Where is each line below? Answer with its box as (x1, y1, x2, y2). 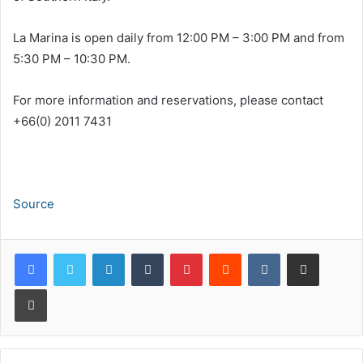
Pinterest (202, 246, 248, 259)
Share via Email (318, 246, 344, 259)
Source (13, 195, 54, 211)
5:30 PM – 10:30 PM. (13, 50, 130, 66)
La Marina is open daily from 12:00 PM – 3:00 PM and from (13, 29, 344, 45)
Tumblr (163, 246, 197, 259)
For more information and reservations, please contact (13, 92, 323, 108)
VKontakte (280, 246, 331, 259)
